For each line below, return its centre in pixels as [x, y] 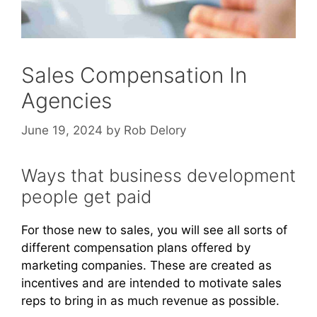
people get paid [86, 196]
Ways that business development [158, 175]
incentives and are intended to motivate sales [151, 283]
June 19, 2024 [62, 130]
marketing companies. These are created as [146, 265]
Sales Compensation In [134, 75]
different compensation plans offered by [136, 247]
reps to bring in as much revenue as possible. [150, 300]
